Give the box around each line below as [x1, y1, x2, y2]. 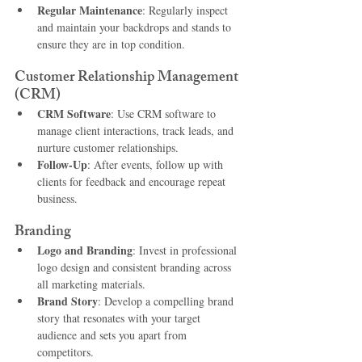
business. [37, 191, 78, 207]
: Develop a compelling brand [98, 293, 237, 309]
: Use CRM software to [111, 106, 219, 122]
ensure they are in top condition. [37, 36, 185, 53]
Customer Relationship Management [15, 65, 242, 92]
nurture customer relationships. [37, 140, 179, 156]
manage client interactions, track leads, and [37, 123, 237, 139]
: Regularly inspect [142, 2, 231, 19]
